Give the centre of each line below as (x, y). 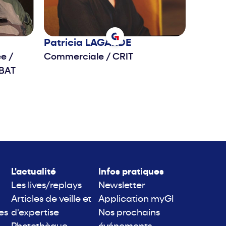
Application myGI (136, 200)
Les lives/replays (47, 186)
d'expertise (35, 213)
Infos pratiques (131, 173)
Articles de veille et (51, 200)
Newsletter (122, 186)
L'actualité (34, 173)
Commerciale (75, 58)
